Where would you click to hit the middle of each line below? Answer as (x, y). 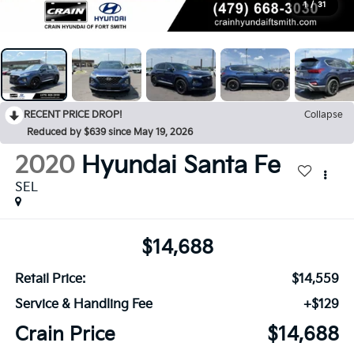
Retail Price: (50, 279)
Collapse (324, 115)
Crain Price (65, 334)
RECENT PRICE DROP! (73, 115)
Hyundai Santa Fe (181, 166)
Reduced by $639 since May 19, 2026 (110, 133)
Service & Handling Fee (83, 304)
